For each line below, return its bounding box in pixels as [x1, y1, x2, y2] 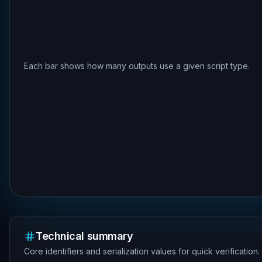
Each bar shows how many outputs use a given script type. [24, 61, 250, 71]
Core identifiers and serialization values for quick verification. [24, 246, 260, 256]
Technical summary [36, 230, 133, 242]
